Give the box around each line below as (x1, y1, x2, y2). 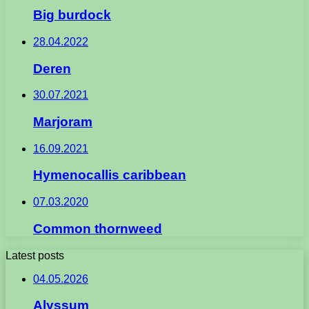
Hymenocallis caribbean (33, 168, 186, 183)
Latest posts (6, 249, 64, 261)
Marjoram (33, 114, 92, 129)
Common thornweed (33, 221, 162, 236)
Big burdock (33, 8, 111, 23)
